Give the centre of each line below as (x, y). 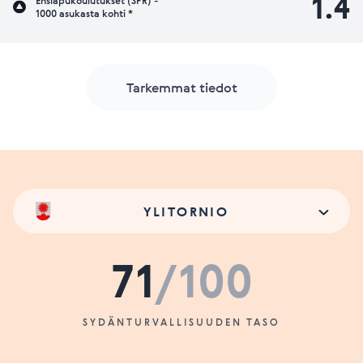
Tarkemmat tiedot (181, 88)
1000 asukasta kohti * (84, 13)
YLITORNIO (186, 211)
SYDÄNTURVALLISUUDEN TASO (181, 322)
